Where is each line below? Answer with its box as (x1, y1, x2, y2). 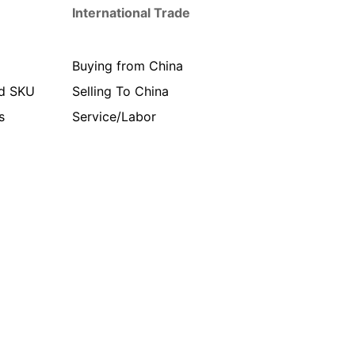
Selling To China (72, 82, 169, 99)
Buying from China (72, 57, 183, 74)
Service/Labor (72, 108, 156, 124)
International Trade (72, 4, 190, 21)
